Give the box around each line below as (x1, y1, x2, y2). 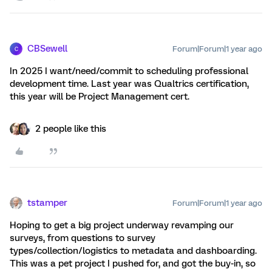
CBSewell (27, 43, 67, 55)
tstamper (27, 197, 67, 209)
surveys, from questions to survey (10, 233, 155, 244)
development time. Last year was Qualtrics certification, (10, 78, 249, 90)
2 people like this (35, 123, 106, 135)
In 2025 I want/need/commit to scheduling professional (10, 66, 248, 77)
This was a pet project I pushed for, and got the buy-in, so (10, 258, 256, 270)
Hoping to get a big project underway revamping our (10, 220, 234, 231)
